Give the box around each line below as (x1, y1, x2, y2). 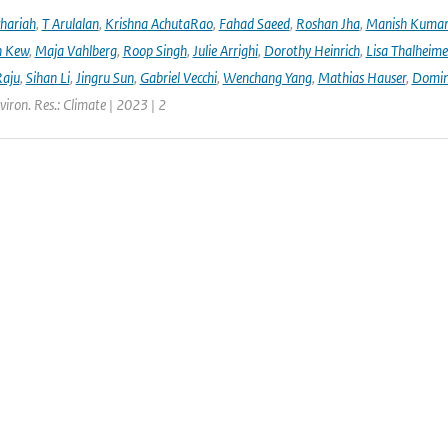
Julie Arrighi (192, 41, 258, 60)
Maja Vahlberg (34, 41, 117, 60)
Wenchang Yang (222, 68, 312, 87)
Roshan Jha (295, 14, 360, 33)
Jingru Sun (75, 68, 134, 87)
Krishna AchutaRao (104, 14, 213, 33)
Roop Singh (122, 41, 187, 60)
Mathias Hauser (317, 68, 406, 87)
